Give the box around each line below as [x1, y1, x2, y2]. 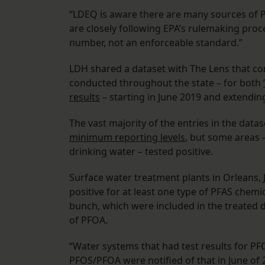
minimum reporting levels [69, 131, 185, 144]
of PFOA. [69, 214, 110, 227]
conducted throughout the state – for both [69, 76, 263, 90]
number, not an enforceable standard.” [69, 36, 243, 50]
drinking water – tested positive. [69, 145, 215, 159]
